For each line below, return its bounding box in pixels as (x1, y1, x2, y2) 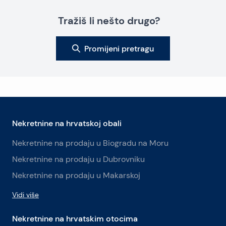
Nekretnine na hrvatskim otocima (12, 213, 138, 223)
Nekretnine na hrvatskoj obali (12, 118, 122, 128)
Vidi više (12, 190, 39, 199)
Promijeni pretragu (84, 43, 154, 53)
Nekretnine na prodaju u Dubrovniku (12, 154, 145, 164)
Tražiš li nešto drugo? (58, 14, 160, 27)
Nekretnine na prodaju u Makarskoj (12, 171, 140, 180)
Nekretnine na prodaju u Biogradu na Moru (12, 138, 168, 148)
